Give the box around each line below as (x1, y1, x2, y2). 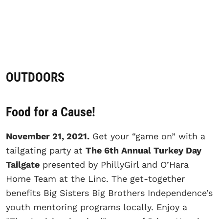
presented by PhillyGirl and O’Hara (40, 159, 189, 170)
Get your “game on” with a (89, 131, 205, 142)
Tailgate (6, 159, 40, 170)
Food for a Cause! (6, 105, 95, 120)
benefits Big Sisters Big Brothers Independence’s (6, 188, 213, 198)
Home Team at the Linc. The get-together (6, 174, 185, 184)
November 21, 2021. (6, 131, 89, 142)
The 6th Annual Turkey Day (86, 145, 201, 156)
